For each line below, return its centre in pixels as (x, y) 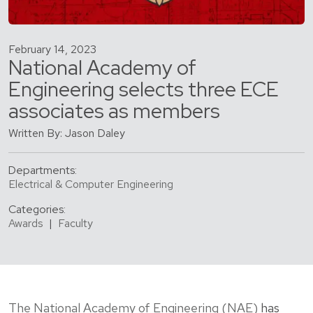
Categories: (37, 210)
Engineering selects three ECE (144, 90)
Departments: (43, 170)
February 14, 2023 (52, 50)
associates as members (114, 111)
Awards (26, 224)
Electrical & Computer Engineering (91, 184)
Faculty (75, 224)
